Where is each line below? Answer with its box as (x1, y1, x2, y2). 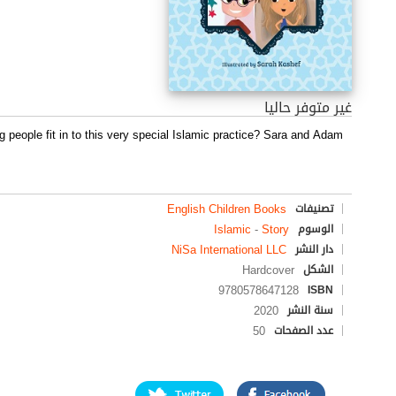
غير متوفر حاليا (264, 94, 352, 122)
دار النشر (295, 240, 333, 260)
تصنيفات (295, 199, 333, 219)
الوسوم (298, 219, 333, 240)
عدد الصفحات (274, 321, 333, 341)
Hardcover (242, 259, 294, 282)
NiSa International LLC (171, 239, 286, 262)
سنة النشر (287, 301, 333, 321)
